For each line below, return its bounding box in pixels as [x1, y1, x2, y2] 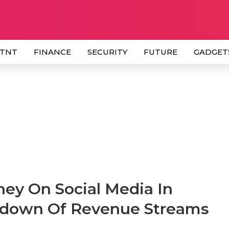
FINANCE [34, 47, 71, 57]
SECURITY [87, 47, 127, 57]
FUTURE [144, 47, 177, 57]
